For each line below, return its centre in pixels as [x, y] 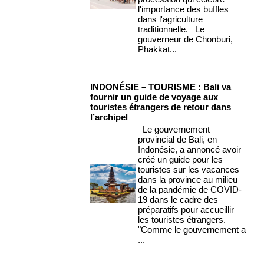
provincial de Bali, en [177, 140]
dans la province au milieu [188, 180]
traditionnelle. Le [171, 29]
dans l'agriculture [170, 19]
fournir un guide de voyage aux [154, 97]
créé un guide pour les [180, 160]
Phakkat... [157, 49]
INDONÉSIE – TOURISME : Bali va [161, 87]
